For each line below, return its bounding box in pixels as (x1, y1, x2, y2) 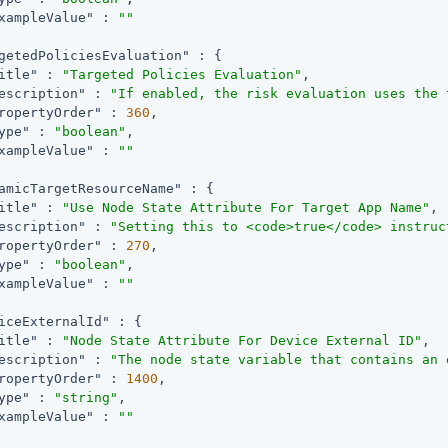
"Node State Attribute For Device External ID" (62, 332, 423, 348)
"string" (54, 389, 119, 405)
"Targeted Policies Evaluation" (62, 66, 303, 82)
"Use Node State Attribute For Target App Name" (62, 199, 431, 215)
